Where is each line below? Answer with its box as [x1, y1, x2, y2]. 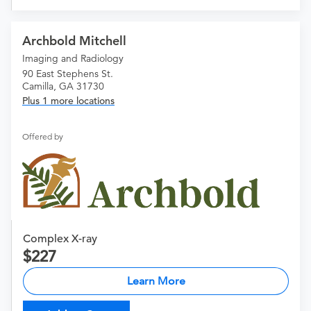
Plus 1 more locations [22, 94, 115, 108]
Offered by [22, 131, 63, 142]
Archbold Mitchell [22, 33, 126, 49]
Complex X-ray [23, 232, 97, 246]
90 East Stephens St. [22, 67, 113, 81]
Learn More [126, 274, 185, 288]
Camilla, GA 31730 [22, 80, 104, 93]
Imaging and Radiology [22, 52, 124, 65]
